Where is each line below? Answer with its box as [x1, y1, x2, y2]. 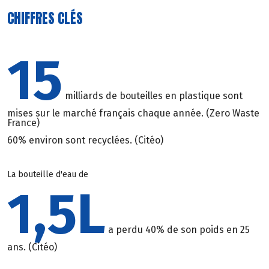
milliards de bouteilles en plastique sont [62, 89, 243, 101]
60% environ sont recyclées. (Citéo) [7, 134, 163, 146]
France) [7, 116, 40, 128]
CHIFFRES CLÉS [7, 8, 83, 28]
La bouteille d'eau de [7, 169, 88, 180]
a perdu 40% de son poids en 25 [106, 223, 250, 235]
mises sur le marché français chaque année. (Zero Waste [7, 107, 259, 119]
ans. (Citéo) [7, 241, 57, 253]
